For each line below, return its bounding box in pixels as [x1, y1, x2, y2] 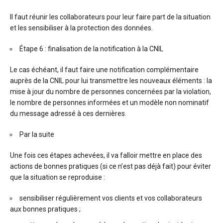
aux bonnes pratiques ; [10, 205, 81, 213]
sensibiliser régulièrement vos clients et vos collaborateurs [19, 194, 202, 202]
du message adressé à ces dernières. [10, 110, 126, 117]
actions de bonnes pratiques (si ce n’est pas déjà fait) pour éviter [10, 162, 211, 170]
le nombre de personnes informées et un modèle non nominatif [10, 99, 209, 107]
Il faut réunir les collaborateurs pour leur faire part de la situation [10, 13, 211, 21]
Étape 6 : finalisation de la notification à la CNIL [19, 45, 163, 53]
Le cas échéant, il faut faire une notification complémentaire [10, 66, 199, 74]
